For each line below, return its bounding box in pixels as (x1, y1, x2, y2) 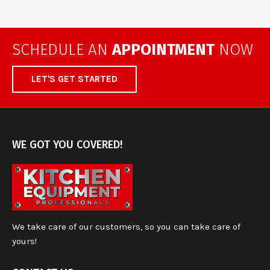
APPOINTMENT (112, 40, 215, 59)
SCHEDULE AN (12, 40, 112, 59)
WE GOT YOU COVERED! (12, 138, 122, 151)
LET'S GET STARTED (31, 74, 118, 84)
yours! (12, 235, 37, 246)
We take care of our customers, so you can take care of (12, 221, 240, 232)
